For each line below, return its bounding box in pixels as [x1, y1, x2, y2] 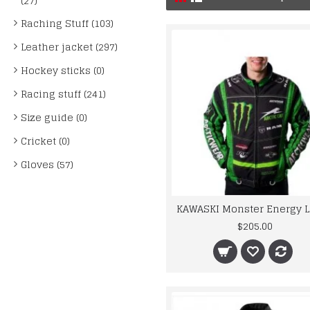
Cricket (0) [21, 132, 70, 149]
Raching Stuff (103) [21, 15, 113, 32]
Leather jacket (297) [21, 38, 118, 55]
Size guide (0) [21, 109, 87, 126]
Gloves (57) [21, 156, 73, 173]
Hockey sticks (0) [21, 62, 104, 79]
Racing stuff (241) [21, 85, 106, 102]
